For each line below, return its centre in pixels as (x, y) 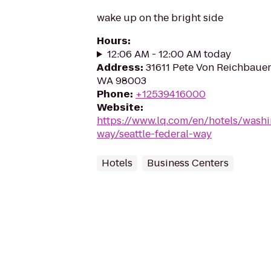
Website (119, 107)
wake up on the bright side (160, 18)
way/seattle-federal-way (154, 134)
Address (119, 67)
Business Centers (188, 163)
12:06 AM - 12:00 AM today (169, 54)
